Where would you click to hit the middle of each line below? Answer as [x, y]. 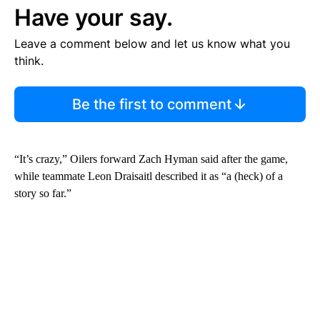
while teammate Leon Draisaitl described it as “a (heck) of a [149, 176]
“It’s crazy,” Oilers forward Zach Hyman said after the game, [151, 159]
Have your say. [94, 17]
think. [29, 60]
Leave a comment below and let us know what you [152, 43]
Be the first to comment [151, 104]
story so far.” [43, 193]
